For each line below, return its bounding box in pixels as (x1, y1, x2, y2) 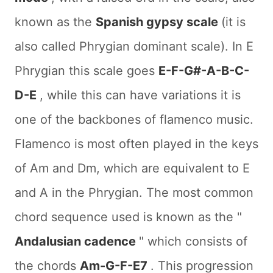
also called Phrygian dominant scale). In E (15, 38, 253, 54)
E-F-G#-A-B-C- (158, 63, 249, 78)
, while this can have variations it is (40, 87, 241, 102)
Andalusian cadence (15, 233, 139, 249)
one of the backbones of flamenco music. (15, 112, 253, 127)
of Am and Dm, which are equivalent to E (15, 160, 250, 175)
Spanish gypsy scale (96, 14, 221, 29)
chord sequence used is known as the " (15, 209, 242, 224)
